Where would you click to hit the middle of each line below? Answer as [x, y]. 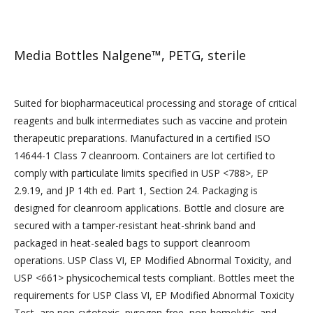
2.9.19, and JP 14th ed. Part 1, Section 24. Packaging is [136, 190]
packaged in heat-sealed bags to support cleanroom [132, 242]
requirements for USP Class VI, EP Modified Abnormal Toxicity [154, 295]
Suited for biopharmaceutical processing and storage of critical [155, 103]
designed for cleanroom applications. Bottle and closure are [149, 208]
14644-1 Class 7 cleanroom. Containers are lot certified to [145, 155]
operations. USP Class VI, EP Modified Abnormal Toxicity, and [153, 260]
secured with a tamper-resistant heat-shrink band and [135, 225]
